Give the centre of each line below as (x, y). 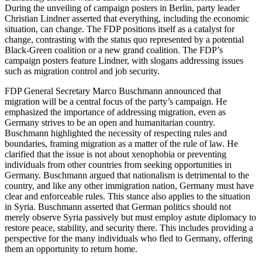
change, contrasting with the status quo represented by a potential (124, 39)
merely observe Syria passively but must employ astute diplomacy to (130, 217)
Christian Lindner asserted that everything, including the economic (127, 18)
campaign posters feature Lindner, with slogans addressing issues (124, 61)
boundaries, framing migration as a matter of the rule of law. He (121, 144)
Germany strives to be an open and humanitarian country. (110, 123)
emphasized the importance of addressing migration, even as (115, 112)
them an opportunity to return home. (71, 249)
